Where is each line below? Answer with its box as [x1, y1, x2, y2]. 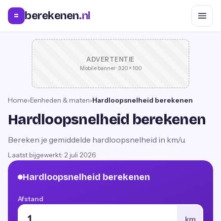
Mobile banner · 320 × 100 [79, 65, 142, 72]
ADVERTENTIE [86, 56, 135, 63]
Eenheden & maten [30, 96, 90, 104]
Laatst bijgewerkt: [8, 151, 64, 159]
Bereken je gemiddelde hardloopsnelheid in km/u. [8, 135, 186, 145]
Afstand [18, 195, 43, 203]
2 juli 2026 [64, 151, 96, 159]
